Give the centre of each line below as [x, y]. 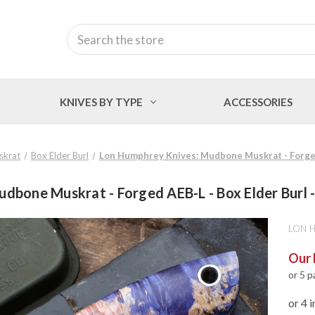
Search [82, 31]
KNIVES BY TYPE [102, 102]
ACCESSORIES [258, 102]
